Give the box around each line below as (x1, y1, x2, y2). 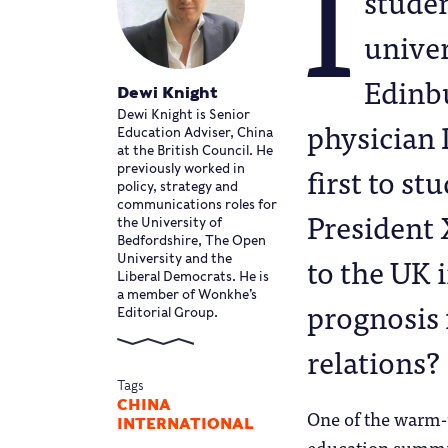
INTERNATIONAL (117, 414, 254, 433)
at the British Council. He (117, 142, 273, 158)
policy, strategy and (117, 178, 238, 194)
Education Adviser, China (117, 124, 273, 140)
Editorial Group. (117, 304, 218, 320)
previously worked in (117, 160, 245, 176)
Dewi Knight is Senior (117, 106, 250, 122)
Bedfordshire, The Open (117, 232, 266, 248)
